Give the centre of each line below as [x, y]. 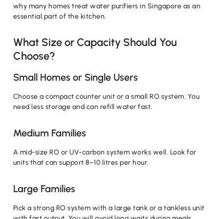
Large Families [44, 189]
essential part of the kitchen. [60, 16]
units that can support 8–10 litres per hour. [81, 163]
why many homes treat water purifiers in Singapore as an [107, 6]
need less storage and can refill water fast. [83, 107]
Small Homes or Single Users [75, 77]
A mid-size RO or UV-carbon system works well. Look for [105, 152]
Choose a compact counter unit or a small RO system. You [106, 97]
